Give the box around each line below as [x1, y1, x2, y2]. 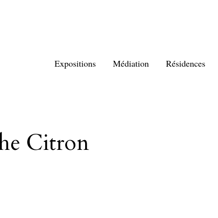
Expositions [54, 57, 96, 69]
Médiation [113, 57, 149, 69]
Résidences [166, 57, 205, 69]
